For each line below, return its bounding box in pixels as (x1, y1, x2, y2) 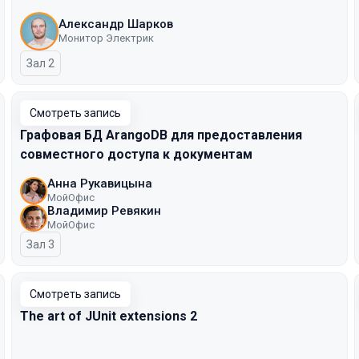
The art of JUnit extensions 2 (20, 309, 197, 324)
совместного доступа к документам (20, 147, 252, 162)
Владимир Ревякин (47, 204, 161, 218)
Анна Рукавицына (47, 176, 152, 191)
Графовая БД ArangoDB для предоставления (20, 127, 302, 143)
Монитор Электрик (58, 32, 154, 44)
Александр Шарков (58, 17, 173, 31)
